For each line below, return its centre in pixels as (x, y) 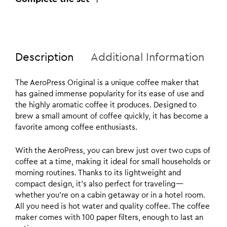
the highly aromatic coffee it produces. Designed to (106, 105)
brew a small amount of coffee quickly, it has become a (112, 116)
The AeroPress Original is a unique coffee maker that (107, 83)
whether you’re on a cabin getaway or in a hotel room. (110, 195)
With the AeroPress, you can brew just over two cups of (113, 151)
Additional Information (147, 57)
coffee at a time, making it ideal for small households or (113, 162)
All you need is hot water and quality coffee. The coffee (112, 206)
